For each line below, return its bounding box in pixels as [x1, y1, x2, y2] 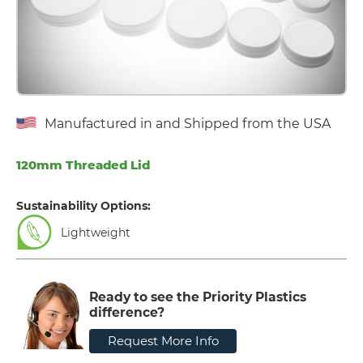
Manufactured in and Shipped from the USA [45, 115, 331, 131]
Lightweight [61, 224, 130, 240]
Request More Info [107, 332, 219, 348]
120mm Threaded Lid [16, 156, 150, 173]
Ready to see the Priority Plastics [89, 288, 306, 305]
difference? [89, 304, 164, 320]
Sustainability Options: [16, 198, 151, 213]
